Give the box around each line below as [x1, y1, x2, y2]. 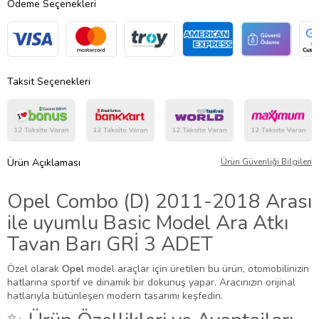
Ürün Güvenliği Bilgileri [221, 155, 312, 167]
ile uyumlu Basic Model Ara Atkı [7, 209, 288, 236]
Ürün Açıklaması [7, 155, 80, 169]
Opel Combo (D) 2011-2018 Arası [7, 187, 312, 215]
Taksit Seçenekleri [7, 74, 90, 88]
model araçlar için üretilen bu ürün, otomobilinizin [87, 261, 309, 276]
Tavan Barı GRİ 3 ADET [7, 230, 213, 258]
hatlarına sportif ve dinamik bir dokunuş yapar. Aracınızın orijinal [7, 275, 296, 289]
